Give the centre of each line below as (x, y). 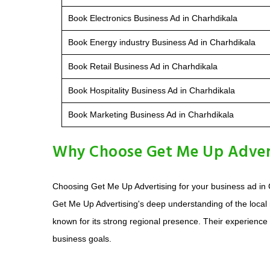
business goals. (82, 238)
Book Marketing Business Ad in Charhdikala (151, 114)
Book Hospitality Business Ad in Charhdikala (152, 90)
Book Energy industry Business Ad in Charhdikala (162, 42)
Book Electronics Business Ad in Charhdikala (153, 18)
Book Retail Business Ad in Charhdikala (143, 66)
